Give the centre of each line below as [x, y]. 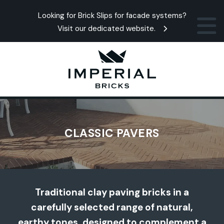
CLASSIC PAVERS [112, 133]
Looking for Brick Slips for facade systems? [112, 15]
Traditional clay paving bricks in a [112, 192]
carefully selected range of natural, [112, 207]
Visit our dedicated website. [106, 28]
